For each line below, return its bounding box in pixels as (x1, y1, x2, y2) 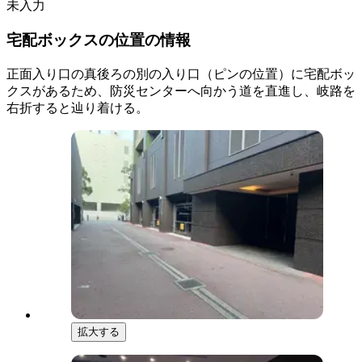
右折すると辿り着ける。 (6, 100, 149, 115)
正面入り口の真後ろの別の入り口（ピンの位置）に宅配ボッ (6, 66, 356, 81)
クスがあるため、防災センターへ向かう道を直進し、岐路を (6, 83, 356, 98)
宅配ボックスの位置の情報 (6, 31, 191, 48)
